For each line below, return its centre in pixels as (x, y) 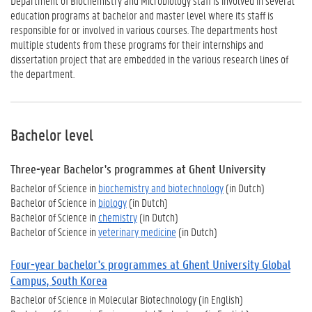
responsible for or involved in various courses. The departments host (144, 30)
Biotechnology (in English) (190, 299)
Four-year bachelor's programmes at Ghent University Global (150, 264)
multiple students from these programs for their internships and (137, 44)
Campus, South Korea (59, 280)
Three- (25, 169)
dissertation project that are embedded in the (101, 59)
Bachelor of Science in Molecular (74, 299)
